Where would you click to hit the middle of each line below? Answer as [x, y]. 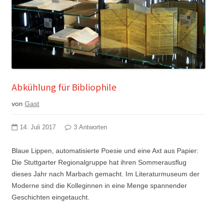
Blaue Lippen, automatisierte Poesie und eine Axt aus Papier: [105, 150]
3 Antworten [90, 127]
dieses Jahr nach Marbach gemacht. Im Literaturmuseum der [106, 174]
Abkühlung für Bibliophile [64, 87]
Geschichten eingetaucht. [51, 197]
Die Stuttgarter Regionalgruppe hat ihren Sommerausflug [99, 162]
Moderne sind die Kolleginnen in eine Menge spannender [99, 185]
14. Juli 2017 [38, 127]
